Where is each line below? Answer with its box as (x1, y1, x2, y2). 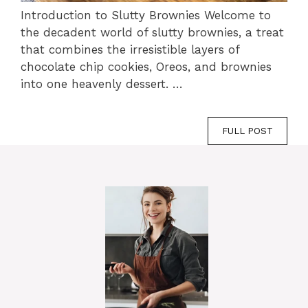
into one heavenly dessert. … (21, 76, 183, 91)
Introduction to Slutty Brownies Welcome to (21, 8, 271, 22)
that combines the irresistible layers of (21, 42, 239, 56)
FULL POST (222, 126, 273, 137)
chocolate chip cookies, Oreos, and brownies (21, 59, 272, 74)
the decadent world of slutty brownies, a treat (21, 25, 284, 39)
